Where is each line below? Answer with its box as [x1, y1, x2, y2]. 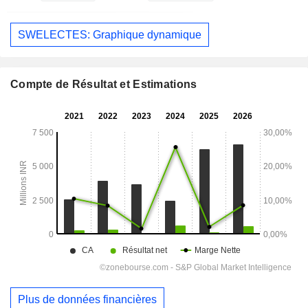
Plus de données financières [18, 293, 157, 305]
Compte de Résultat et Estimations [10, 78, 197, 91]
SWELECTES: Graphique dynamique [18, 28, 201, 41]
